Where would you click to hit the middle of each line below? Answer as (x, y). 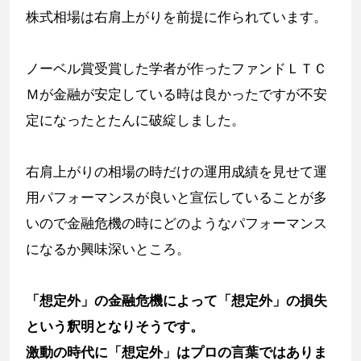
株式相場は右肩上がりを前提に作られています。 (176, 17)
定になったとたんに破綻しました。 (135, 120)
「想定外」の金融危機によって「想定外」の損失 (176, 301)
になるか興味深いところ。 (108, 249)
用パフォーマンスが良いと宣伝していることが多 (176, 198)
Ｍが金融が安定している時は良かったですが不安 (176, 95)
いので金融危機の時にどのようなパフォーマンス (176, 224)
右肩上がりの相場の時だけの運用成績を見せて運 (176, 172)
